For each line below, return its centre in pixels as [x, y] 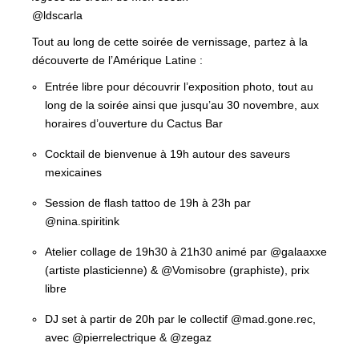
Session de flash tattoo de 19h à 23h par [148, 203]
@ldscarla [57, 15]
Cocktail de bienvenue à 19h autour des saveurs [167, 154]
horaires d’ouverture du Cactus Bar [134, 123]
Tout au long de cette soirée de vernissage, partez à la [170, 42]
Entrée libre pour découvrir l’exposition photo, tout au [179, 87]
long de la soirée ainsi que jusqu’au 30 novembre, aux [182, 105]
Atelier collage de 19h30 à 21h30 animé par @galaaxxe [186, 252]
